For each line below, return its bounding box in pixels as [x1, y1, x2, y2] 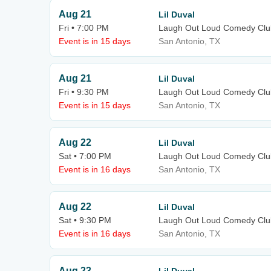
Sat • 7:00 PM [59, 151, 111, 161]
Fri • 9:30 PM [59, 87, 109, 97]
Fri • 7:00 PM [59, 23, 109, 33]
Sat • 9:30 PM [59, 215, 111, 225]
